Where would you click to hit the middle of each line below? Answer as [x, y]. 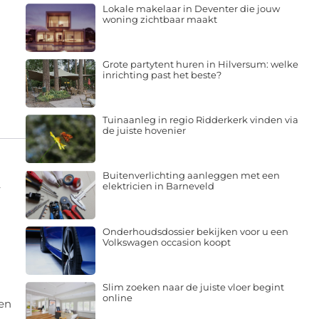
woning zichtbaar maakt [159, 19]
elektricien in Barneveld [158, 186]
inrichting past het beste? [162, 74]
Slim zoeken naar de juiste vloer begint [193, 287]
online [117, 297]
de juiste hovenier [144, 131]
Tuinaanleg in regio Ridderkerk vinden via [200, 120]
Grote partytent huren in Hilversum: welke [200, 64]
